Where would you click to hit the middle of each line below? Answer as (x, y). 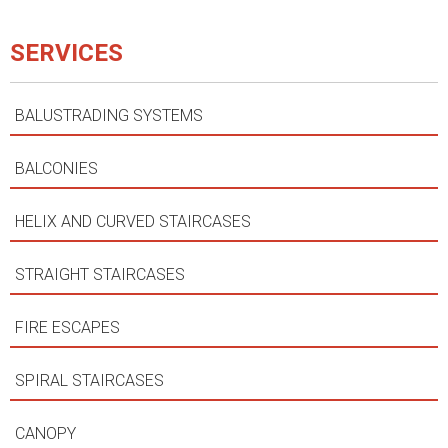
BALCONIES (58, 169)
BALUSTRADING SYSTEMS (111, 116)
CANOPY (47, 434)
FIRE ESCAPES (69, 328)
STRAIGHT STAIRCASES (102, 275)
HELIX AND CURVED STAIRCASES (135, 222)
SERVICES (66, 54)
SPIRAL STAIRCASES (91, 381)
